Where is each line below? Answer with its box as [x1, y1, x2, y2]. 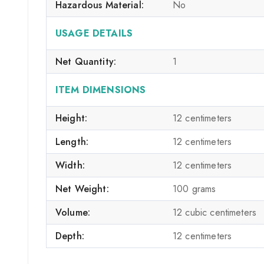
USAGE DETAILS [55, 26, 133, 40]
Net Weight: [55, 181, 109, 196]
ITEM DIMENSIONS [55, 82, 146, 97]
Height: [55, 111, 88, 125]
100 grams [173, 181, 216, 196]
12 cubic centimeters [173, 205, 256, 219]
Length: [55, 134, 89, 148]
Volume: [55, 205, 91, 219]
